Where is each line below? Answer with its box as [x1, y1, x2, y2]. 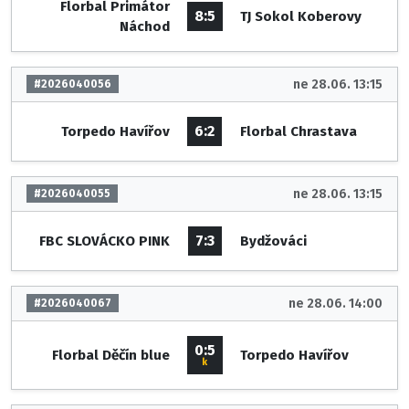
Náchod [119, 17, 170, 35]
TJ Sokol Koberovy [239, 7, 362, 25]
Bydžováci [239, 232, 307, 249]
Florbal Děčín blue [51, 346, 170, 363]
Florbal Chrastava [239, 122, 357, 140]
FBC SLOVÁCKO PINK [38, 232, 170, 249]
